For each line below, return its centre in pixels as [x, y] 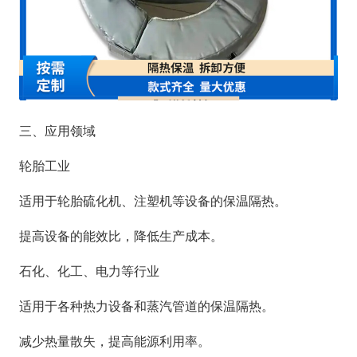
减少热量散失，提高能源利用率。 [115, 341]
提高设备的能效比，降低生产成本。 [121, 236]
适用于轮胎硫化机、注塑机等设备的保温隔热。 [153, 201]
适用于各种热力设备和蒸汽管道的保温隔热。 [147, 306]
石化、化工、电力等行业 [89, 271]
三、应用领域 [57, 131]
